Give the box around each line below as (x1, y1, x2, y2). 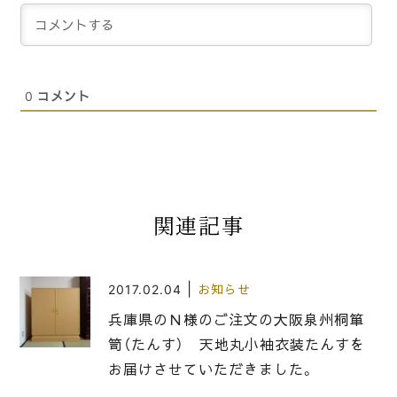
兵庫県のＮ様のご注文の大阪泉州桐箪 (108, 310, 364, 329)
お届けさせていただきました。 (108, 360, 315, 378)
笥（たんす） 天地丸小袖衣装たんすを (108, 335, 365, 354)
